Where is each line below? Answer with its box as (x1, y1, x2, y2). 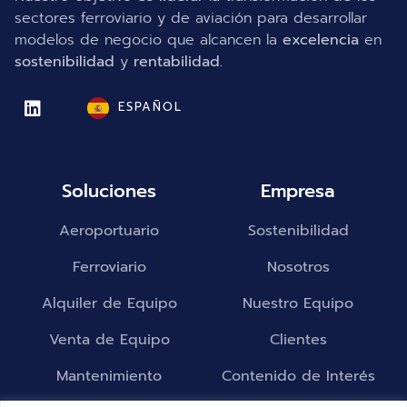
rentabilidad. (134, 50, 223, 73)
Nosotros (266, 256, 330, 279)
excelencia (283, 28, 359, 51)
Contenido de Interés (221, 365, 375, 388)
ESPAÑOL (118, 98, 183, 116)
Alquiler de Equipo (41, 293, 177, 315)
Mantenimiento (56, 365, 162, 388)
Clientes (269, 329, 327, 352)
